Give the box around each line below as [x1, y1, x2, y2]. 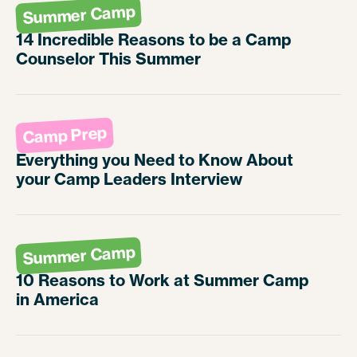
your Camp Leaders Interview [16, 169, 242, 190]
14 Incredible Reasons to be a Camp [16, 29, 291, 50]
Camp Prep [22, 123, 108, 148]
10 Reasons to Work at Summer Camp [16, 270, 308, 291]
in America [16, 289, 99, 310]
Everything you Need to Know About [16, 150, 293, 171]
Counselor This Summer [16, 49, 201, 69]
